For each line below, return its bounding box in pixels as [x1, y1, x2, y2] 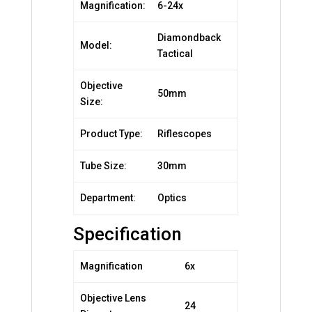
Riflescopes [157, 127, 212, 139]
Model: [79, 39, 112, 51]
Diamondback [157, 31, 221, 43]
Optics [157, 192, 187, 203]
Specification [73, 223, 182, 244]
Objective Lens [79, 292, 146, 304]
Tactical [157, 47, 193, 59]
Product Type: [79, 127, 143, 139]
